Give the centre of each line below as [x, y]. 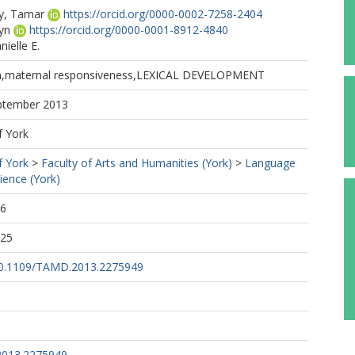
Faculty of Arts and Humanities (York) [137, 163]
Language [270, 163]
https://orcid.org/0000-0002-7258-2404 [163, 14]
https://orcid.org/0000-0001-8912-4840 [129, 30]
